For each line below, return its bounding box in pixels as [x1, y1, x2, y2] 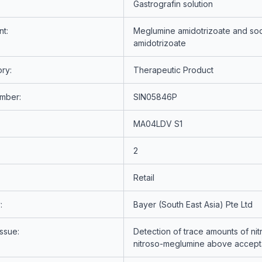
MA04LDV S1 [133, 119, 182, 129]
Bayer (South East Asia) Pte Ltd [133, 199, 253, 209]
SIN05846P [133, 92, 177, 102]
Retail [133, 173, 154, 182]
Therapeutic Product [133, 65, 213, 75]
